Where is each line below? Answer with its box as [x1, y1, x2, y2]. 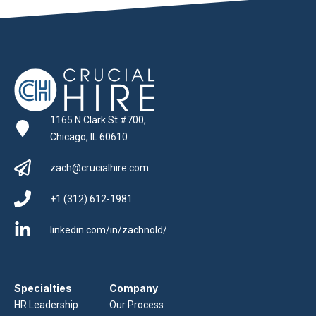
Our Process [109, 298, 164, 310]
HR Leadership [14, 298, 78, 310]
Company [109, 281, 158, 294]
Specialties [14, 281, 72, 294]
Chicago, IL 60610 [50, 130, 128, 142]
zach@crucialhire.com [50, 162, 149, 174]
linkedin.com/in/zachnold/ [50, 224, 167, 236]
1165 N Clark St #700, [50, 114, 146, 126]
